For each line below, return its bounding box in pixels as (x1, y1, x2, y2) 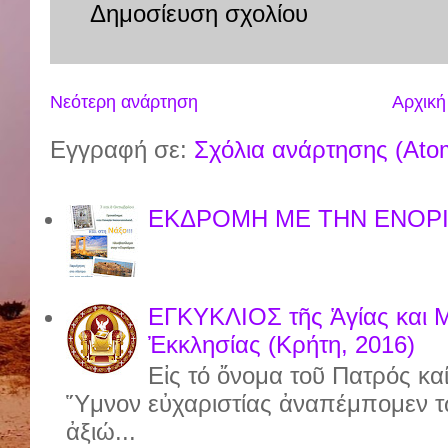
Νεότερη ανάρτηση (50, 92, 198, 112)
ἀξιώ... (66, 418, 137, 446)
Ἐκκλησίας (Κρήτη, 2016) (148, 331, 416, 359)
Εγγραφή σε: (50, 136, 194, 164)
